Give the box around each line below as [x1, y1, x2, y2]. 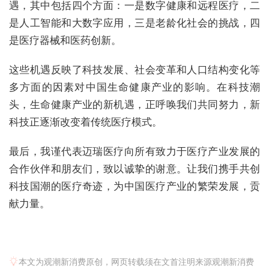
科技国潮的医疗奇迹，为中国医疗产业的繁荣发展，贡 [9, 180, 260, 192]
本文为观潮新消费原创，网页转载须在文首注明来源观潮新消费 [19, 256, 254, 267]
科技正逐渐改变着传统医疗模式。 [9, 115, 162, 128]
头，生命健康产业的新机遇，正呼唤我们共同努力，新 [9, 98, 260, 110]
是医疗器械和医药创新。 [9, 34, 121, 46]
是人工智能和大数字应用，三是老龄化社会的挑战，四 [9, 16, 260, 29]
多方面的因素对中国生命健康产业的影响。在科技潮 [9, 80, 260, 93]
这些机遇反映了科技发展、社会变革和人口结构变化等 [9, 63, 260, 76]
